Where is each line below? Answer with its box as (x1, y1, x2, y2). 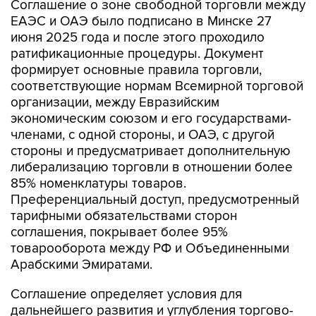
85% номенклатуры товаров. (11, 146, 186, 162)
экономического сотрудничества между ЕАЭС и (11, 289, 305, 305)
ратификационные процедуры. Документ (11, 16, 264, 32)
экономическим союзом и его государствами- (11, 81, 291, 97)
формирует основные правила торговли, (11, 32, 262, 49)
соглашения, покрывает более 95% (11, 195, 228, 211)
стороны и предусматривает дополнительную (11, 114, 291, 130)
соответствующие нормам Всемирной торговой (11, 49, 303, 65)
